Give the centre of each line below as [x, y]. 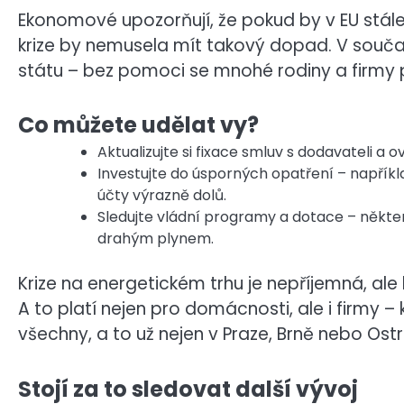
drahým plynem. [156, 239]
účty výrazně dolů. [162, 196]
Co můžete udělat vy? [138, 125]
